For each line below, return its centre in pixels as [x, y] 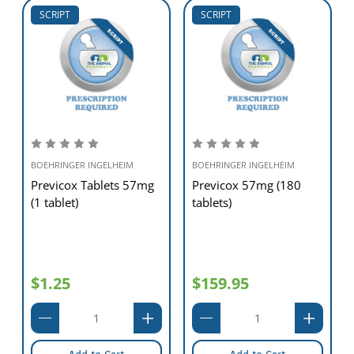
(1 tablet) [55, 202]
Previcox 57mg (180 [247, 185]
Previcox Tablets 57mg [92, 185]
